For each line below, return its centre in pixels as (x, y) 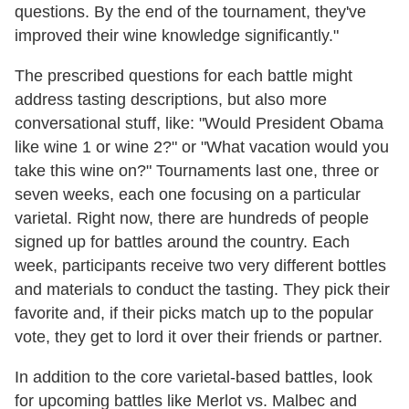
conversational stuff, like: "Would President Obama (199, 124)
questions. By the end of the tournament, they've (190, 12)
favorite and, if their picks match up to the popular (194, 314)
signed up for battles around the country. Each (182, 242)
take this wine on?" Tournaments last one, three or (197, 171)
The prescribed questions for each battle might (184, 76)
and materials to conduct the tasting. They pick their (202, 290)
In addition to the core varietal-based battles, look (194, 378)
